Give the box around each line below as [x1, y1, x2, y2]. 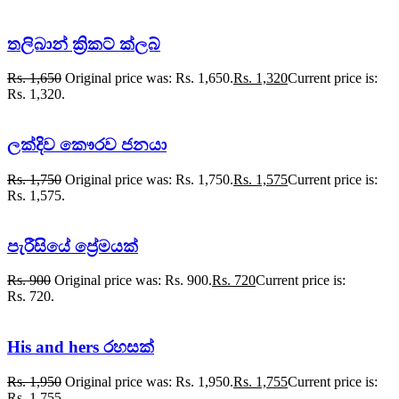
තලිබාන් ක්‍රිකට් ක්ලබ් [7, 34, 160, 53]
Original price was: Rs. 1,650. [65, 70, 233, 86]
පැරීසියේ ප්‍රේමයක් [7, 236, 138, 256]
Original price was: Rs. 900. [54, 273, 212, 289]
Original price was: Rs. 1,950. [65, 373, 233, 389]
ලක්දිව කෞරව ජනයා [7, 135, 167, 155]
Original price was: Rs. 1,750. [65, 171, 233, 187]
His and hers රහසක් [7, 338, 154, 356]
